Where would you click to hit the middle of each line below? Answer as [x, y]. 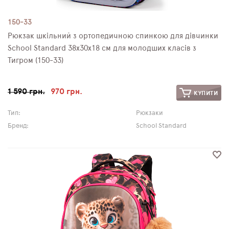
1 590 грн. [26, 91]
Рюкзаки [149, 113]
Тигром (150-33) [36, 61]
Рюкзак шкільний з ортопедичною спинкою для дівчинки [113, 36]
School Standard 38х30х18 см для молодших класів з [102, 48]
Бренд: [18, 126]
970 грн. [66, 91]
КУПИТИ [205, 93]
